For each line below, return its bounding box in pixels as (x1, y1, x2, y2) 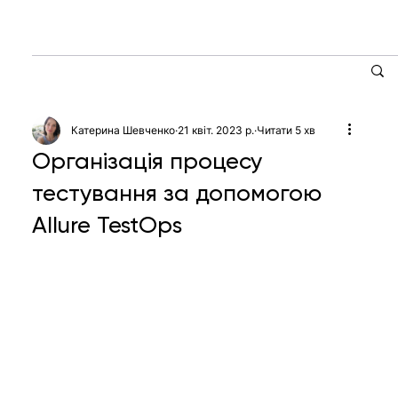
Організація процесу (32, 147, 263, 174)
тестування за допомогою (32, 179, 322, 206)
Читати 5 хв (257, 123, 316, 137)
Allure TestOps (32, 211, 183, 238)
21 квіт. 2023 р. (178, 123, 255, 137)
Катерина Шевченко (71, 123, 176, 137)
